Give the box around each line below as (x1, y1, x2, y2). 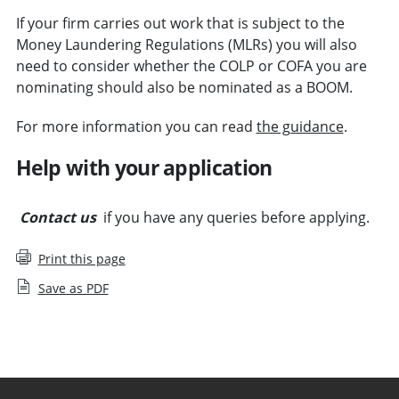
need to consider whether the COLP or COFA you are (15, 55, 367, 76)
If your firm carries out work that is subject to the (15, 12, 345, 33)
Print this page (37, 249, 126, 267)
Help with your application (15, 152, 273, 182)
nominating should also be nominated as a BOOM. (15, 77, 356, 97)
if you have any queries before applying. (99, 207, 370, 227)
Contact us (19, 207, 96, 227)
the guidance (256, 116, 344, 136)
